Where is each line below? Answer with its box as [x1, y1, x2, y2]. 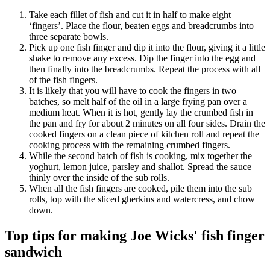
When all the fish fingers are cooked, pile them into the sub [29, 183, 252, 193]
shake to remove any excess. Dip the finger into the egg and [29, 52, 256, 63]
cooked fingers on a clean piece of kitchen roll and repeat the [29, 128, 259, 139]
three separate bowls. [29, 31, 108, 42]
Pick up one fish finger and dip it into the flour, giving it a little [29, 42, 265, 52]
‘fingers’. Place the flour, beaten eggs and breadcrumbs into [29, 20, 254, 31]
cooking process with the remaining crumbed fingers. [29, 139, 230, 150]
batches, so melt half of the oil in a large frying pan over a [29, 96, 247, 107]
